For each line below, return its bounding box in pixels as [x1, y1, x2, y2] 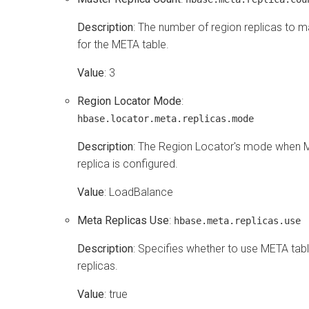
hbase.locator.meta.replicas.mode [77, 112, 254, 124]
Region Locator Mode [77, 94, 181, 108]
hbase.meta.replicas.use [174, 215, 301, 226]
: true [104, 287, 128, 301]
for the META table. [77, 37, 169, 51]
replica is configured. [77, 157, 178, 170]
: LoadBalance [104, 185, 173, 199]
